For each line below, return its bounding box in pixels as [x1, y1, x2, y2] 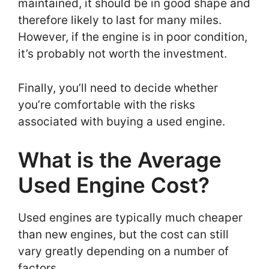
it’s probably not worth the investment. [18, 47, 230, 61]
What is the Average [18, 147, 222, 172]
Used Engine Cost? [18, 172, 210, 198]
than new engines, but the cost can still [18, 228, 229, 241]
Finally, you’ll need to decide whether [18, 80, 218, 95]
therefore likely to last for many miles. [18, 13, 222, 27]
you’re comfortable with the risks [18, 97, 195, 112]
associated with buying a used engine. [18, 114, 225, 128]
